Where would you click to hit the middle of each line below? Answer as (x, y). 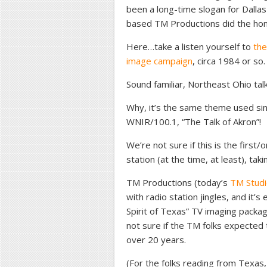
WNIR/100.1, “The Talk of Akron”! (194, 122)
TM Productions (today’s (178, 182)
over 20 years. (156, 240)
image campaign (159, 61)
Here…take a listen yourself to (190, 46)
